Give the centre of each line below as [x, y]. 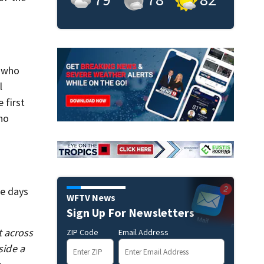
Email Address [143, 232]
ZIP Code [82, 232]
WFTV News [91, 198]
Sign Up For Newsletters [130, 213]
